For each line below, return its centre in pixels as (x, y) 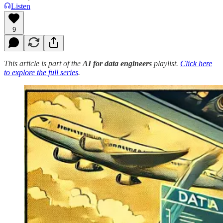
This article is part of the (43, 63)
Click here (196, 63)
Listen (21, 6)
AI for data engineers (117, 63)
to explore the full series (41, 72)
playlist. (166, 63)
